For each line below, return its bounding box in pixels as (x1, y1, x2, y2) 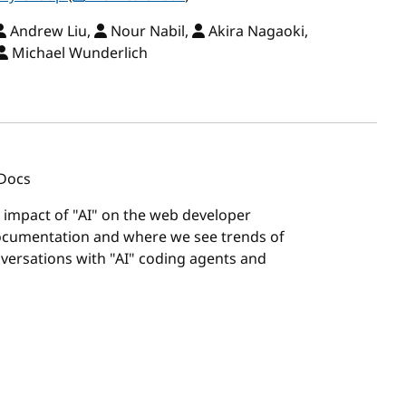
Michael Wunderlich (8, 43, 148, 64)
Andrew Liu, (6, 21, 94, 43)
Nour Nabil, (107, 21, 192, 43)
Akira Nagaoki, (205, 21, 308, 43)
